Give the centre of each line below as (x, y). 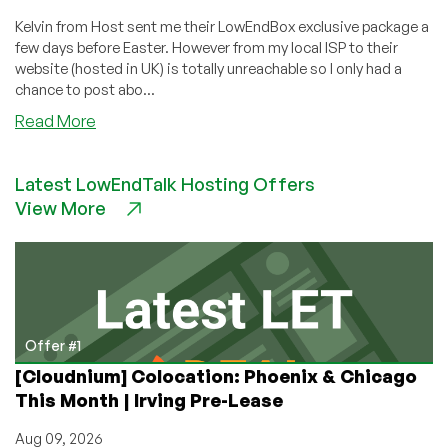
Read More (55, 121)
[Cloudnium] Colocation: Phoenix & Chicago (216, 376)
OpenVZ (126, 230)
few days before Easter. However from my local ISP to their (206, 48)
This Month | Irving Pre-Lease (149, 400)
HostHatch (134, 142)
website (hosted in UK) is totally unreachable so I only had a (208, 69)
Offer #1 (53, 346)
